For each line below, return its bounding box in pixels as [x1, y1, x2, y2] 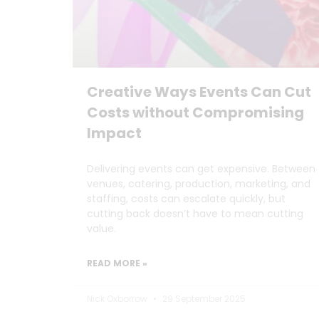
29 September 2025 [160, 292, 246, 305]
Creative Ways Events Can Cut [87, 81, 311, 102]
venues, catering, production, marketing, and [87, 176, 310, 191]
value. [87, 221, 116, 236]
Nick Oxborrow [87, 292, 150, 305]
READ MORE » [87, 256, 147, 269]
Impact [87, 122, 142, 143]
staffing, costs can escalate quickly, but [87, 191, 286, 206]
